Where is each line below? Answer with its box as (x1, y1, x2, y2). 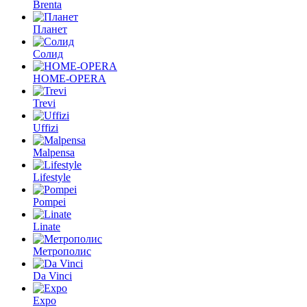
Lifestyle (33, 171, 71, 183)
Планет (33, 23, 67, 35)
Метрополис (33, 245, 91, 257)
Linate (33, 221, 60, 232)
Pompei (33, 196, 66, 208)
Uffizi (33, 122, 58, 134)
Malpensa (33, 147, 75, 158)
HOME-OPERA (33, 73, 106, 84)
